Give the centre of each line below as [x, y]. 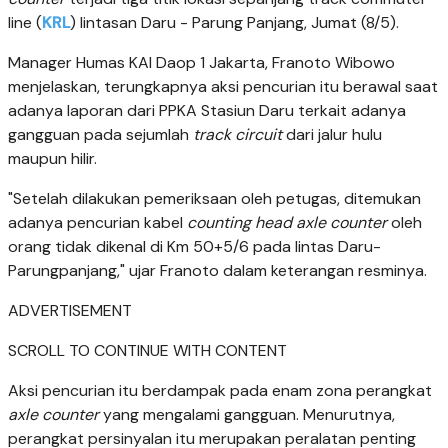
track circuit [237, 134]
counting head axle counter [287, 222]
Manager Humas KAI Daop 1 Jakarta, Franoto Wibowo [201, 62]
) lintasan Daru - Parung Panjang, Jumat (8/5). [234, 22]
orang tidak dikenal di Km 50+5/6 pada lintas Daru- [194, 246]
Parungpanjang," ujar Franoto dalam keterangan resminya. [217, 270]
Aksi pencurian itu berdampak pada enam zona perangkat [220, 390]
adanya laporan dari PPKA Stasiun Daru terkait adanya [207, 110]
